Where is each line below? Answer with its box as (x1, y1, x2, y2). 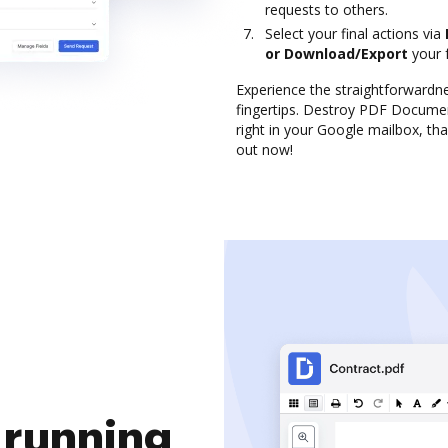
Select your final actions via (265, 24, 445, 43)
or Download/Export (265, 44, 408, 63)
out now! (236, 140, 293, 159)
